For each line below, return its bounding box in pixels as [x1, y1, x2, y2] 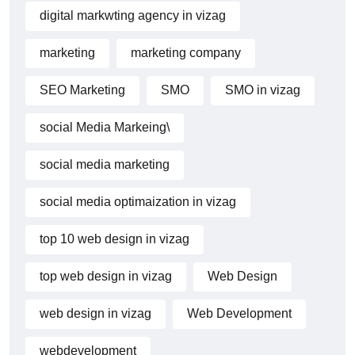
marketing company [131, 46, 241, 60]
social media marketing [40, 158, 170, 172]
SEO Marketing [40, 83, 125, 97]
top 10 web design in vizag [40, 232, 189, 246]
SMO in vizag [225, 83, 300, 97]
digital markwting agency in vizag [40, 9, 226, 23]
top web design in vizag [40, 269, 172, 284]
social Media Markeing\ [40, 120, 170, 135]
